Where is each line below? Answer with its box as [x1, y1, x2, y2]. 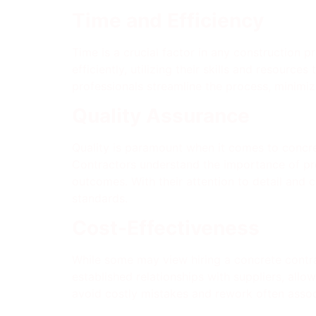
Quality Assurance [72, 103, 250, 128]
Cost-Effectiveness [72, 216, 260, 241]
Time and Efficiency [72, 8, 264, 32]
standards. [72, 190, 128, 205]
